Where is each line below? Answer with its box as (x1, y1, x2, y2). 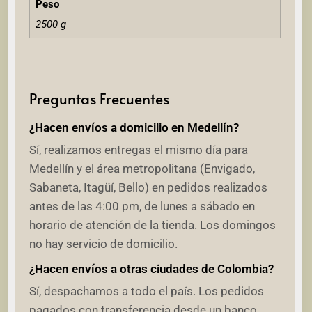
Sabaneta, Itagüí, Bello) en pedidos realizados (29, 180, 267, 194)
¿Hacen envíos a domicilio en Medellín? (29, 120, 239, 134)
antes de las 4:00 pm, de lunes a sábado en (29, 198, 255, 213)
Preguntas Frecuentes (29, 88, 169, 109)
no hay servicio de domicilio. (29, 236, 178, 251)
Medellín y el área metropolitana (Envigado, (29, 161, 255, 175)
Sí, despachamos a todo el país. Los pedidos (29, 284, 264, 299)
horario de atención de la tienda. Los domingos (29, 217, 276, 232)
